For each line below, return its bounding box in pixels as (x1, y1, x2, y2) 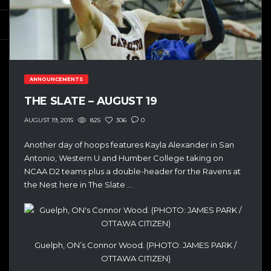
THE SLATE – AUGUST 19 (24, 94, 157, 108)
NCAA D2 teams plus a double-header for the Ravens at (24, 166, 241, 177)
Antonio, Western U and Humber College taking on (24, 153, 223, 163)
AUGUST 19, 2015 (24, 116, 73, 125)
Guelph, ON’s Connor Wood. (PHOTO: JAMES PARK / (34, 240, 237, 250)
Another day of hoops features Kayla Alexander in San (24, 140, 234, 150)
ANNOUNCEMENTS (29, 76, 83, 82)
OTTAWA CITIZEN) (100, 253, 171, 263)
